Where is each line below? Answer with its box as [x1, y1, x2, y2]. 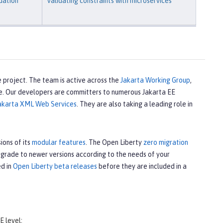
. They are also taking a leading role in [77, 100, 193, 108]
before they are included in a [97, 162, 187, 170]
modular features [32, 138, 86, 146]
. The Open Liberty [86, 138, 143, 146]
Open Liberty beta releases [13, 162, 97, 170]
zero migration [143, 138, 188, 146]
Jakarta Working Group [120, 76, 190, 84]
